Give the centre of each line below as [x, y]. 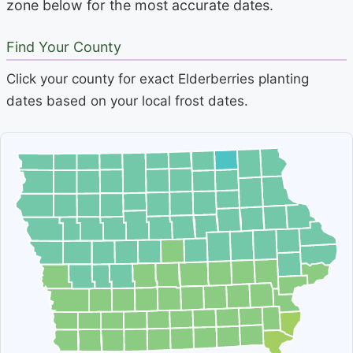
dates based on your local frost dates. [127, 101]
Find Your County [64, 46]
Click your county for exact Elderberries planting [158, 79]
